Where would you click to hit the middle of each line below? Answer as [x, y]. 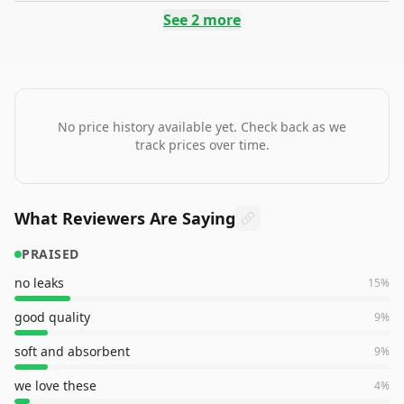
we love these [55, 386]
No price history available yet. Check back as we [202, 127]
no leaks [39, 283]
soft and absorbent [72, 351]
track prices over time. [202, 145]
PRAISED [50, 254]
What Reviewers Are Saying [125, 218]
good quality [52, 317]
